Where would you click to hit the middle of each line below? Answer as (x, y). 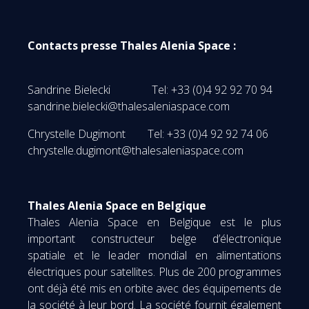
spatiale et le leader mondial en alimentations (154, 255)
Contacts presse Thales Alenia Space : (132, 45)
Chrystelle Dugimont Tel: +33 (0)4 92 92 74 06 (148, 133)
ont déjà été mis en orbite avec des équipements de (154, 288)
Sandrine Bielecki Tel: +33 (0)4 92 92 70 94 (153, 89)
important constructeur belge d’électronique (154, 238)
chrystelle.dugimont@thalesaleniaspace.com (136, 150)
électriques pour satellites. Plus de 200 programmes (154, 271)
